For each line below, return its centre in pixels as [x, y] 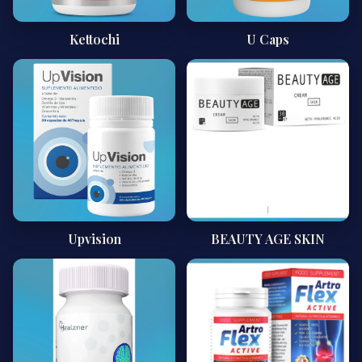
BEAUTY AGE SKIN [268, 239]
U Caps [268, 39]
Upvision [94, 239]
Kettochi [94, 39]
